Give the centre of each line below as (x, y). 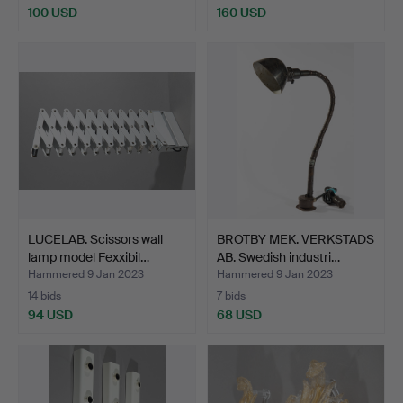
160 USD (242, 12)
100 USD (53, 12)
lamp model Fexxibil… (89, 257)
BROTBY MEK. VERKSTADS (296, 239)
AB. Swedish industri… (278, 257)
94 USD (50, 314)
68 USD (239, 314)
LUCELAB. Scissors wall (95, 239)
